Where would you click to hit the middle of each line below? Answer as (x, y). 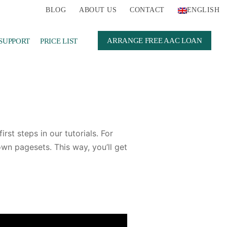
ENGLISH (203, 10)
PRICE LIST (59, 41)
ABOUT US (98, 10)
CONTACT (147, 10)
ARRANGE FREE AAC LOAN (155, 40)
